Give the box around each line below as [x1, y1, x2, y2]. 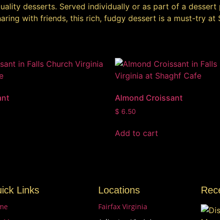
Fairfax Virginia [98, 202, 147, 212]
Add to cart [115, 128, 158, 138]
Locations [98, 185, 140, 196]
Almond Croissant [115, 92, 183, 103]
